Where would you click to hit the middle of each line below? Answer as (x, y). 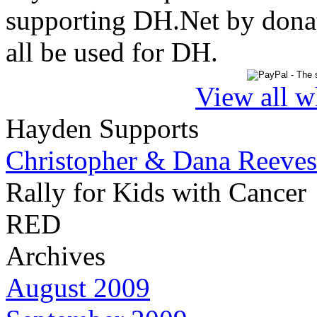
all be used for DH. (112, 52)
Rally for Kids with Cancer (156, 192)
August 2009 (78, 288)
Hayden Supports (102, 129)
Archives (56, 256)
